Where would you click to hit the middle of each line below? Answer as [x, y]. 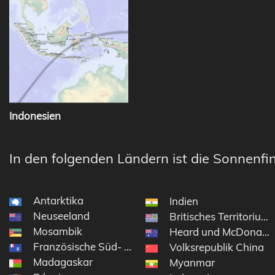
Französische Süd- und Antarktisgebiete [128, 247]
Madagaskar [63, 262]
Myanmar [192, 263]
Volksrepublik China [216, 247]
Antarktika [58, 201]
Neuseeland [61, 216]
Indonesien [35, 116]
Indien [184, 201]
